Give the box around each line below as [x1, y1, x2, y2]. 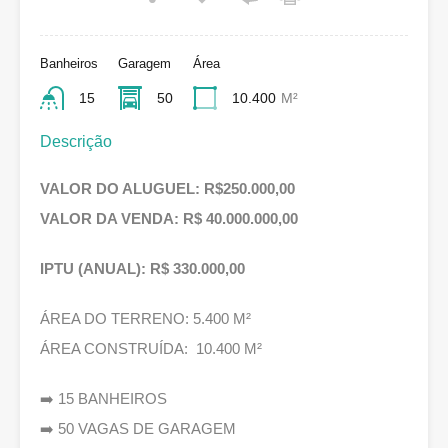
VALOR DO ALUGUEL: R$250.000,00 [40, 180, 295, 197]
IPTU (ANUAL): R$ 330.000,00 [40, 260, 245, 277]
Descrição [40, 133, 112, 150]
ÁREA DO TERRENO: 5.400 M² [40, 310, 251, 327]
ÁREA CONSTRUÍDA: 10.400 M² [40, 340, 262, 357]
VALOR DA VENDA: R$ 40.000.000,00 [40, 210, 298, 227]
